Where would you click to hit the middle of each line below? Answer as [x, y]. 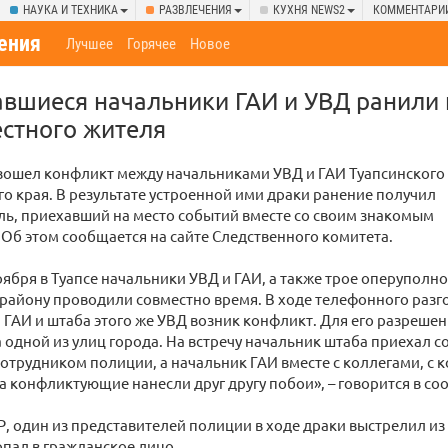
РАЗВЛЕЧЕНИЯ [195, 10]
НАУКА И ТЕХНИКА [70, 10]
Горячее [152, 44]
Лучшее [90, 44]
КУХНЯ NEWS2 [309, 10]
